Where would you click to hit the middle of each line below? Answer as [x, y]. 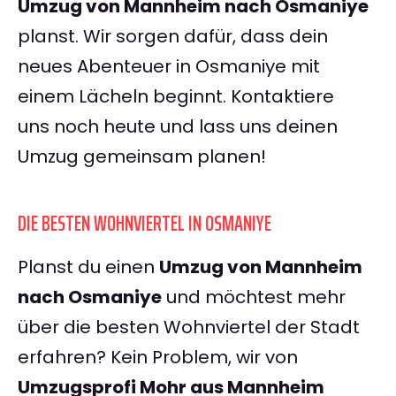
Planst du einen [88, 267]
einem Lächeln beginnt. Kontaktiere [176, 97]
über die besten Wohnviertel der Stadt [189, 327]
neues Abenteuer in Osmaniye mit [169, 67]
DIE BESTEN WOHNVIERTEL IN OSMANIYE [145, 224]
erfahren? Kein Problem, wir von [158, 358]
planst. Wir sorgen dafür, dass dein [173, 37]
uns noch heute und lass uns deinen [178, 127]
